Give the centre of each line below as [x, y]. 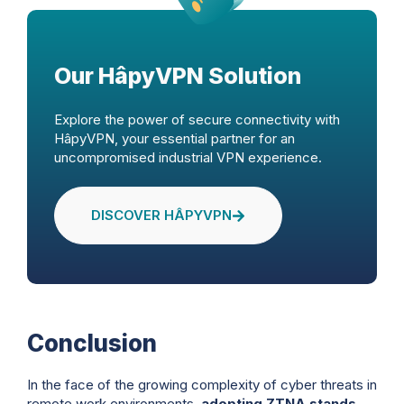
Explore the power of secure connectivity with [197, 119]
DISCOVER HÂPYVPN [161, 216]
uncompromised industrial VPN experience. [188, 157]
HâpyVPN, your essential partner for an [174, 138]
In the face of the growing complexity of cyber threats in [202, 385]
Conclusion [92, 344]
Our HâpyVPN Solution [178, 75]
